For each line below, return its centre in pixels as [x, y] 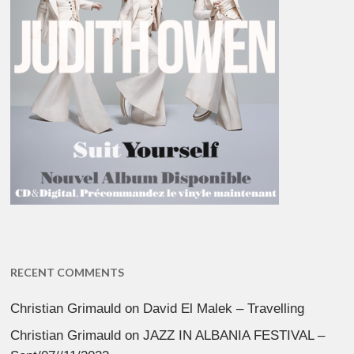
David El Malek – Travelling [224, 309]
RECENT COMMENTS [68, 273]
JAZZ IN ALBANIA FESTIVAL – [234, 336]
